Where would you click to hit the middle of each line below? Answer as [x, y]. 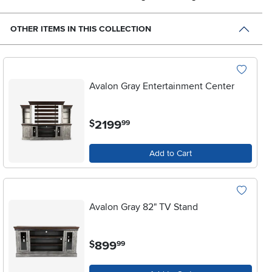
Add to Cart [171, 154]
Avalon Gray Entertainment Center [162, 87]
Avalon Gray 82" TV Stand [144, 207]
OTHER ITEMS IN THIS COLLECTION [81, 29]
